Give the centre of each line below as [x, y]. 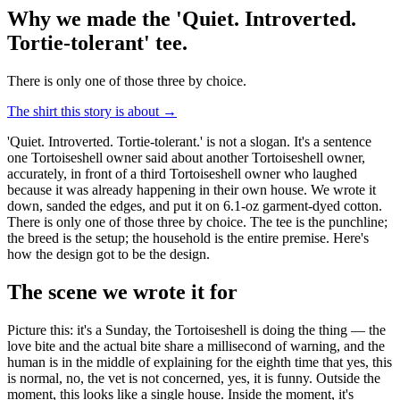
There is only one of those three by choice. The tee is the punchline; [197, 221]
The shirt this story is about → [92, 111]
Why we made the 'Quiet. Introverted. [182, 18]
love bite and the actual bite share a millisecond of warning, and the [196, 346]
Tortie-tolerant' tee [95, 42]
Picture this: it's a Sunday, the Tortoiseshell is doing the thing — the [196, 329]
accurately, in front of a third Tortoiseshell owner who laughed [182, 173]
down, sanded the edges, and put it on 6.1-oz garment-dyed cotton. [195, 205]
